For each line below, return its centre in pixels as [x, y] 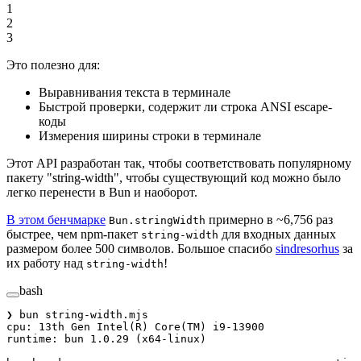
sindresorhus [307, 249]
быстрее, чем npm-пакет [74, 234]
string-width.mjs [93, 315]
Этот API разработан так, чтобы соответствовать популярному [179, 164]
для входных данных [277, 234]
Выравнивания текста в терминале [135, 93]
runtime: [32, 339]
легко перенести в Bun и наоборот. [102, 193]
